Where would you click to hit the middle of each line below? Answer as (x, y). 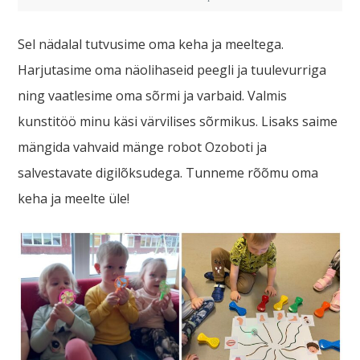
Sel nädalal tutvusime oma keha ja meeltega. (151, 44)
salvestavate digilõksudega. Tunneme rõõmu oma (168, 173)
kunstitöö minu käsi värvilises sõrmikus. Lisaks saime (178, 121)
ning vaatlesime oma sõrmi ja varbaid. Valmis (153, 96)
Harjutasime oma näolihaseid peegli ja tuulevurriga (172, 70)
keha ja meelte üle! (74, 198)
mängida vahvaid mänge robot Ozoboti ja (143, 147)
